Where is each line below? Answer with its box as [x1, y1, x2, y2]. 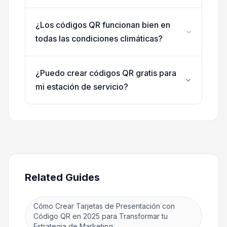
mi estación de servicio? [35, 82, 128, 92]
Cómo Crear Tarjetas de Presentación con [33, 202, 175, 211]
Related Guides [25, 171, 100, 184]
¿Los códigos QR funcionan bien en [35, 20, 170, 30]
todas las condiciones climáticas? [35, 33, 163, 44]
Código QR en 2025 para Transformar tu [33, 212, 168, 221]
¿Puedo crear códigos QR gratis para [35, 68, 176, 79]
